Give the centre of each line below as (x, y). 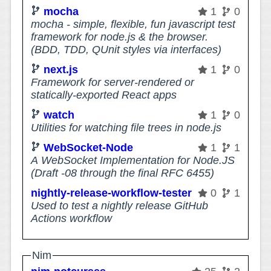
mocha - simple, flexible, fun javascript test (133, 24)
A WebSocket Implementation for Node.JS (133, 160)
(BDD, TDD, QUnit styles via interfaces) (126, 49)
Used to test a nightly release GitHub (120, 205)
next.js (61, 69)
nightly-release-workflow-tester (112, 193)
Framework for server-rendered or (113, 82)
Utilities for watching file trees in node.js (126, 127)
